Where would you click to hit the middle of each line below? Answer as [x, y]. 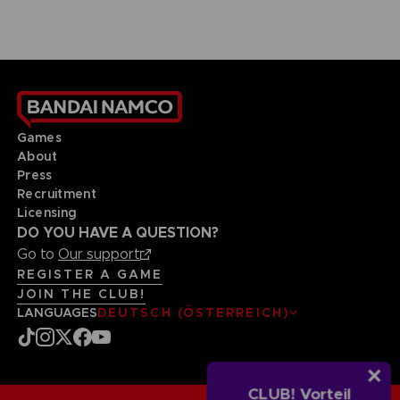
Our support [99, 254]
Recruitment [57, 194]
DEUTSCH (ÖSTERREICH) [193, 313]
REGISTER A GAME [90, 275]
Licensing [46, 213]
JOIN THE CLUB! [81, 294]
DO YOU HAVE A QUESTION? [117, 233]
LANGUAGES [57, 313]
